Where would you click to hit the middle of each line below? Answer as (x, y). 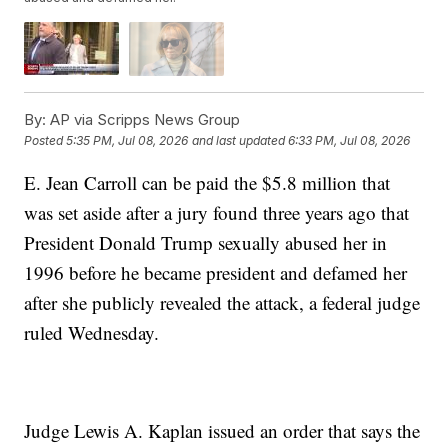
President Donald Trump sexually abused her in (206, 242)
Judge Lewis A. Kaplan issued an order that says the (222, 430)
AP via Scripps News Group (143, 119)
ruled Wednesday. (92, 332)
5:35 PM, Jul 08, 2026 (127, 141)
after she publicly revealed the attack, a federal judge (222, 302)
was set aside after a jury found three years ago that (217, 212)
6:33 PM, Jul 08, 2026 (349, 141)
